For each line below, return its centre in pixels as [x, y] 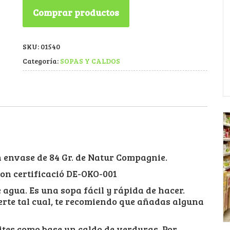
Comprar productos [76, 12]
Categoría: [41, 61]
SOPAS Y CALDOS [90, 61]
